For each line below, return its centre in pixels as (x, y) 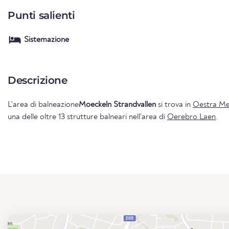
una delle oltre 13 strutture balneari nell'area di (87, 117)
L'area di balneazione (43, 105)
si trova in (174, 105)
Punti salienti (41, 15)
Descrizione (38, 80)
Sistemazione (47, 40)
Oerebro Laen (191, 117)
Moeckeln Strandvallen (117, 105)
